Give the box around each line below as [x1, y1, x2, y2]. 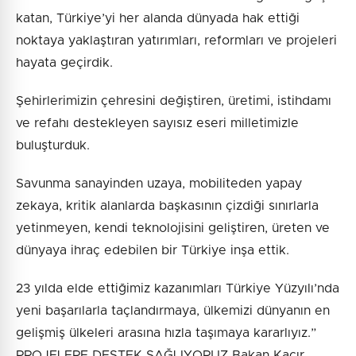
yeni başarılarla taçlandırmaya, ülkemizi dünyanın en [16, 304, 330, 318]
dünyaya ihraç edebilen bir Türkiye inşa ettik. [16, 244, 289, 257]
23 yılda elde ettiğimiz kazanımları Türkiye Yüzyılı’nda [16, 282, 339, 296]
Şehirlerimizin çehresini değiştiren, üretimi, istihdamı [16, 95, 331, 108]
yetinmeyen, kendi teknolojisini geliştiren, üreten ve [16, 222, 330, 235]
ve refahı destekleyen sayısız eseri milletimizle [16, 117, 299, 130]
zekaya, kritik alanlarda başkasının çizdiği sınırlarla [16, 199, 319, 213]
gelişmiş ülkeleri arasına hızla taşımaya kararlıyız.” [16, 327, 316, 340]
